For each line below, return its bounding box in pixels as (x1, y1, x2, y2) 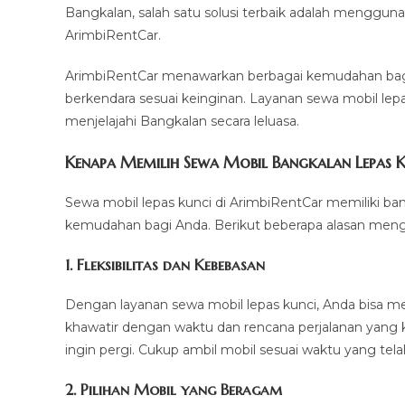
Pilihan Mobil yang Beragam (80, 380, 282, 400)
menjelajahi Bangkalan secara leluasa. (65, 113, 299, 129)
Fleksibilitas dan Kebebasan (77, 255, 265, 275)
